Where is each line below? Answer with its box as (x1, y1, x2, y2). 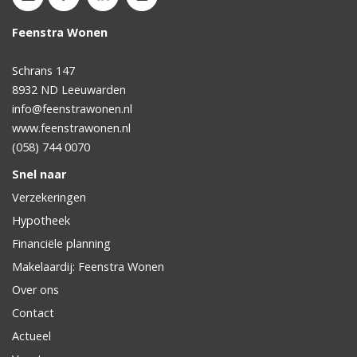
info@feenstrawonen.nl (12, 100, 132, 116)
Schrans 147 (12, 62, 75, 78)
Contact (12, 304, 54, 320)
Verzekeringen (12, 189, 86, 205)
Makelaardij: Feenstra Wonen (12, 258, 164, 274)
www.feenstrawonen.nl (12, 120, 131, 135)
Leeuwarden (61, 81, 126, 97)
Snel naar (12, 166, 66, 182)
